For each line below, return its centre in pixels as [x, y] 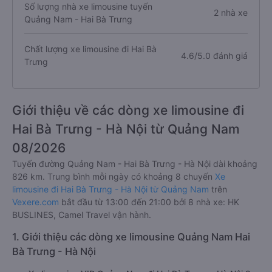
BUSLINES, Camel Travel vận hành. [82, 215]
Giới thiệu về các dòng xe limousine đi [128, 110]
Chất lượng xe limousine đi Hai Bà [90, 49]
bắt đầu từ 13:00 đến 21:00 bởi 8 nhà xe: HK [149, 202]
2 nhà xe [230, 12]
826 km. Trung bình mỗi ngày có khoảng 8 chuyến [114, 176]
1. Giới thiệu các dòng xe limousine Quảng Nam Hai [131, 237]
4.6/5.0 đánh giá [214, 55]
